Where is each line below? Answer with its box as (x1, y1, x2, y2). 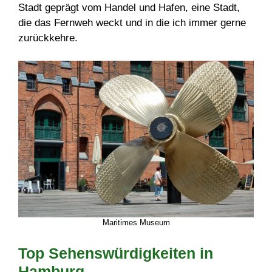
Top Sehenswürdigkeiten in (18, 244, 213, 262)
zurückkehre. (18, 32, 78, 44)
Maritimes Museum (102, 218, 170, 228)
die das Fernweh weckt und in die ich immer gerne (18, 16, 246, 29)
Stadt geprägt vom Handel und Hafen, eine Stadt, (18, 1, 240, 13)
